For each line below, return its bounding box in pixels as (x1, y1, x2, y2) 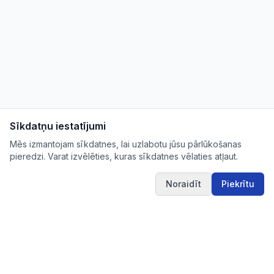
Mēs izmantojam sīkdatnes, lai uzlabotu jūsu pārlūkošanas (10, 139, 242, 149)
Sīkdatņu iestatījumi (10, 120, 106, 132)
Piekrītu (221, 179, 254, 189)
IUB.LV (29, 246, 68, 261)
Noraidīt (166, 179, 201, 189)
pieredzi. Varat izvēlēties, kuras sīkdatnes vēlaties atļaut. (10, 151, 238, 161)
